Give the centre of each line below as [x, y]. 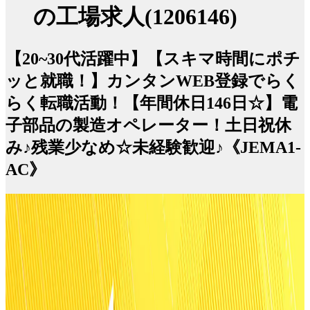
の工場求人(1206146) [135, 17]
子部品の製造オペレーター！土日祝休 [148, 125]
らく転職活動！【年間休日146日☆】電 [152, 103]
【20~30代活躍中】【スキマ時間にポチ [153, 58]
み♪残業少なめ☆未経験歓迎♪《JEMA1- [153, 147]
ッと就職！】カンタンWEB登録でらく [153, 81]
